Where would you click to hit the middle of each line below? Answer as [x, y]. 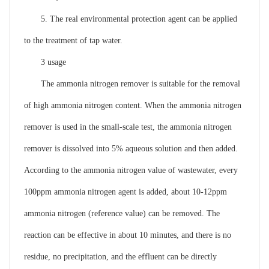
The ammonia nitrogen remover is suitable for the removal [132, 83]
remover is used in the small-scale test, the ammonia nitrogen [128, 127]
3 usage [45, 62]
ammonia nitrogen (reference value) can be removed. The [122, 213]
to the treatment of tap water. [73, 40]
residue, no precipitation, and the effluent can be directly [120, 256]
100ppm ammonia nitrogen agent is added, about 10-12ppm [125, 192]
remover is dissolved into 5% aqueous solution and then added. [131, 148]
